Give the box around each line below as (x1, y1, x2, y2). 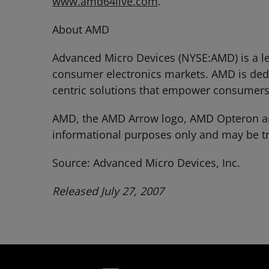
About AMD (52, 22, 109, 37)
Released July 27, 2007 (52, 184, 164, 198)
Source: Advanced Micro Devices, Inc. (52, 156, 240, 170)
